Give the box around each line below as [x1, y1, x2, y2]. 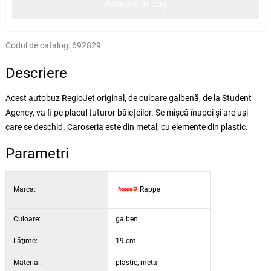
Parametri [5, 145, 69, 162]
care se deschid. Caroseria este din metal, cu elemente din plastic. [5, 122, 248, 132]
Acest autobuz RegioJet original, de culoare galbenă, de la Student [5, 93, 252, 103]
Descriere [5, 64, 67, 82]
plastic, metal [115, 258, 159, 267]
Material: [13, 258, 42, 267]
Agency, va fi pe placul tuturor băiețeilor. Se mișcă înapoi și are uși [5, 107, 248, 117]
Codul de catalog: [5, 40, 70, 50]
